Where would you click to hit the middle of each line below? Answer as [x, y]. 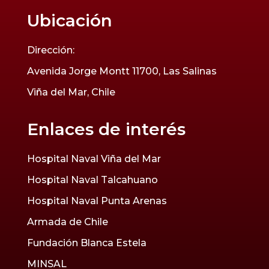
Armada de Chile [67, 222]
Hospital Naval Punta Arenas [97, 201]
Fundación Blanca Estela [86, 243]
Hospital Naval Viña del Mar [94, 159]
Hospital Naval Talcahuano [92, 180]
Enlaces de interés [106, 129]
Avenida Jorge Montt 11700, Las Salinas [122, 71]
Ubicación [69, 21]
